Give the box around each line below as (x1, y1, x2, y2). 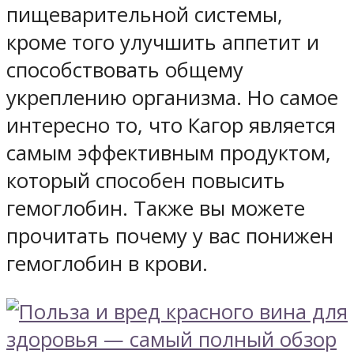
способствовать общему (6, 56, 243, 85)
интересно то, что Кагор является (6, 111, 336, 140)
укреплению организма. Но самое (6, 84, 338, 112)
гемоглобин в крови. (6, 250, 208, 278)
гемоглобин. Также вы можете (6, 194, 305, 223)
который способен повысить (6, 167, 285, 195)
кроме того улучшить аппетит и (6, 28, 319, 57)
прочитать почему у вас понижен (6, 222, 333, 250)
